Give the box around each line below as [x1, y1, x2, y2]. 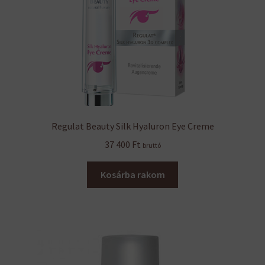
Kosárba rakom [100, 168, 165, 180]
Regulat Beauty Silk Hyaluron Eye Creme [51, 120, 214, 132]
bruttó [142, 141, 161, 150]
